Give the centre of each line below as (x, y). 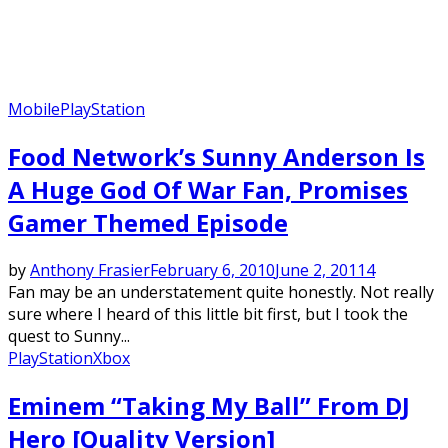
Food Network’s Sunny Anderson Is (216, 157)
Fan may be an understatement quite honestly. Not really (221, 292)
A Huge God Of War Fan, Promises (208, 190)
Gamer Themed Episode (148, 223)
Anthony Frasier (90, 270)
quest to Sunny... (69, 336)
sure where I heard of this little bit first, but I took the (208, 314)
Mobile (34, 109)
